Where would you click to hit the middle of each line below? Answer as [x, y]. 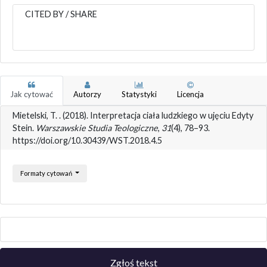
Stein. [24, 128]
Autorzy [87, 94]
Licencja [190, 94]
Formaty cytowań [47, 173]
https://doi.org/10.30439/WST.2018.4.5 [87, 140]
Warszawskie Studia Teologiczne [97, 128]
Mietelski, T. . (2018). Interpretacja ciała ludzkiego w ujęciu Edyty [133, 115]
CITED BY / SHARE [61, 14]
